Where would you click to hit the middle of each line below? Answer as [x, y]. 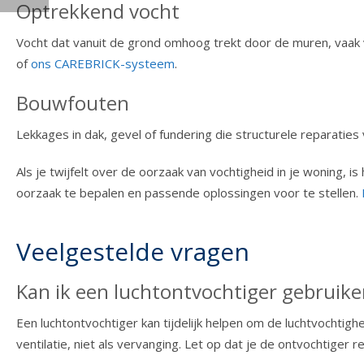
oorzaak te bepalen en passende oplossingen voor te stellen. [189, 193]
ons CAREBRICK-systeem [103, 64]
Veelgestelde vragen [133, 252]
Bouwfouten [73, 103]
